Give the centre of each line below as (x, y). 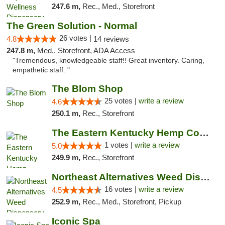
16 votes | (121, 189)
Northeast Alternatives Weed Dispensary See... (205, 177)
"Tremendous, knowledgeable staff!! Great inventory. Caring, (108, 61)
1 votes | (119, 145)
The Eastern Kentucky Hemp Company (204, 133)
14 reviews (111, 39)
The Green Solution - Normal (72, 26)
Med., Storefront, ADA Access (86, 50)
